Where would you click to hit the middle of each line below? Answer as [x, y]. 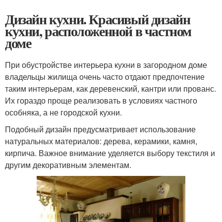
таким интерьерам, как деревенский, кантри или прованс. [111, 89]
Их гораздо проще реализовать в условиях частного [101, 101]
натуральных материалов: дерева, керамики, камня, [101, 141]
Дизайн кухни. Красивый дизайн [98, 19]
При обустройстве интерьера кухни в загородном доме [106, 65]
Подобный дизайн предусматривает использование [100, 129]
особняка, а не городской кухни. [63, 112]
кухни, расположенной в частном [98, 31]
